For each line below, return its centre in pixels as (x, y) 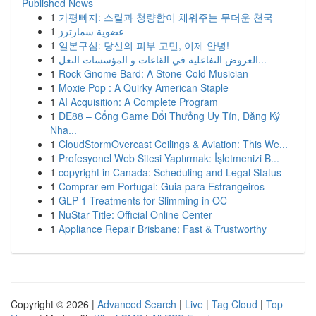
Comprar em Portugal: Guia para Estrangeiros (162, 186)
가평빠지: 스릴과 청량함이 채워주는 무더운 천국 (166, 17)
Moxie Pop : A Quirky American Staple (144, 87)
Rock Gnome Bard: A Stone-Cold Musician (153, 73)
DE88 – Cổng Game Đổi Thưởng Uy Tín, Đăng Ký (169, 116)
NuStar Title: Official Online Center (135, 214)
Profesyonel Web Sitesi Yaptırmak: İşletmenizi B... (169, 158)
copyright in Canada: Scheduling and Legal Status (170, 172)
